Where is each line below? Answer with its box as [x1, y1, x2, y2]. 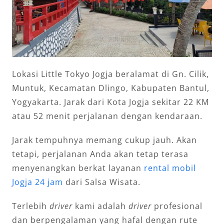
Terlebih [12, 200, 49, 211]
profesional [151, 200, 202, 211]
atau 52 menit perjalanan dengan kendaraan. [12, 110, 202, 121]
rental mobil [144, 162, 196, 173]
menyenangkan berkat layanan [12, 162, 144, 173]
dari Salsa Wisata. [63, 176, 140, 187]
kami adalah [72, 200, 128, 211]
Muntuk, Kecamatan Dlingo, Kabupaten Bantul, [12, 82, 209, 93]
